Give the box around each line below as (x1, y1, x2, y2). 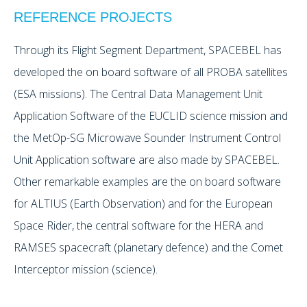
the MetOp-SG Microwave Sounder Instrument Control (14, 130, 281, 146)
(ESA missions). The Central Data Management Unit (14, 86, 262, 102)
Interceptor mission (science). (14, 262, 160, 278)
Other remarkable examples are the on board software (14, 174, 281, 190)
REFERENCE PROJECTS (14, 10, 172, 25)
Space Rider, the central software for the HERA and (14, 218, 263, 234)
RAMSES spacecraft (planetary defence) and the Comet (14, 240, 283, 256)
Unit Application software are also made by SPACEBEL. (14, 152, 280, 168)
